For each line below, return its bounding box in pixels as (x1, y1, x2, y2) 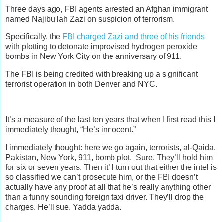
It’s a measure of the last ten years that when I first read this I (5, 115, 215, 124)
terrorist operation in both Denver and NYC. (5, 80, 157, 89)
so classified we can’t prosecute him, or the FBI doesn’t (5, 172, 198, 181)
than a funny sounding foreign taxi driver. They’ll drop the (5, 192, 204, 201)
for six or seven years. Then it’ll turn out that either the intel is (5, 163, 217, 171)
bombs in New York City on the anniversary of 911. (5, 52, 182, 61)
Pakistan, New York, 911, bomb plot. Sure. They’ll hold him (5, 153, 213, 162)
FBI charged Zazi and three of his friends (62, 32, 205, 41)
